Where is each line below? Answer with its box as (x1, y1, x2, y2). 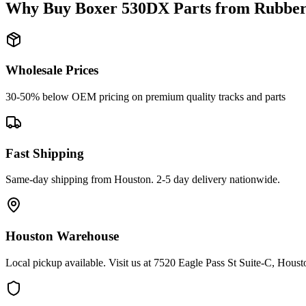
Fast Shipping (5, 145, 84, 161)
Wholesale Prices (5, 63, 98, 78)
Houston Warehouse (5, 229, 119, 244)
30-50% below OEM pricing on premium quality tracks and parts (5, 90, 286, 102)
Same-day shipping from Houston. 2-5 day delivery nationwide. (5, 173, 280, 186)
